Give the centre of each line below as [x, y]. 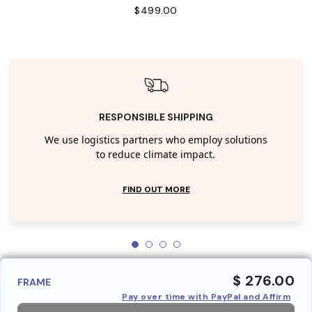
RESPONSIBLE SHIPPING [156, 117]
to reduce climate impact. [156, 155]
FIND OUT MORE [156, 189]
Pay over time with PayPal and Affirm [206, 296]
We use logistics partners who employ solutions [156, 140]
